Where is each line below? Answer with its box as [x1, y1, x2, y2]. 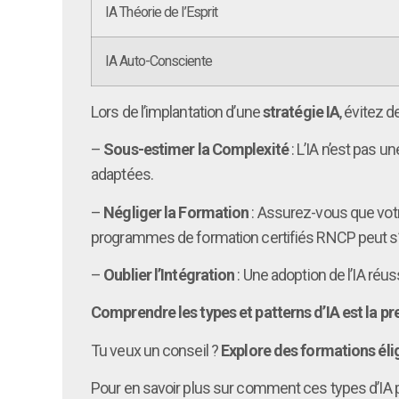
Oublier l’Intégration [103, 265, 235, 285]
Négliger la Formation [103, 202, 249, 222]
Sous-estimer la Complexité [103, 140, 289, 159]
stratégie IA [262, 102, 340, 121]
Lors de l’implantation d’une [91, 102, 263, 121]
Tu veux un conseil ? [91, 340, 222, 360]
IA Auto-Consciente [105, 52, 212, 69]
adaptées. [91, 165, 153, 184]
